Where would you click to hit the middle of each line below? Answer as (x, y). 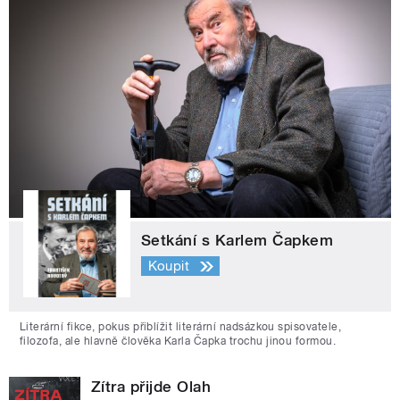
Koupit (169, 267)
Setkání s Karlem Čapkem (237, 240)
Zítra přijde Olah (151, 386)
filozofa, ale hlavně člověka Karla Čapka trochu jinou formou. (178, 341)
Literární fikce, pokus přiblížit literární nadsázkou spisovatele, (181, 326)
